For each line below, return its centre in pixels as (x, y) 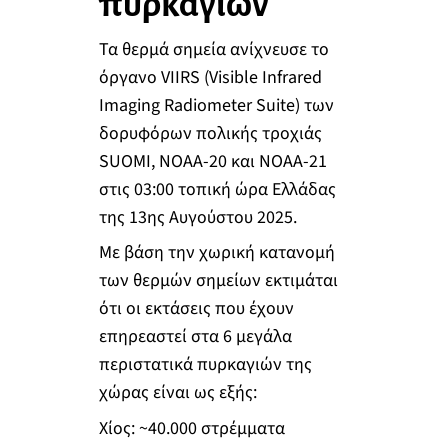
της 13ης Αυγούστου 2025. (197, 217)
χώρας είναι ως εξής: (177, 393)
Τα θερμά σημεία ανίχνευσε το (213, 49)
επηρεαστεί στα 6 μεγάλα (195, 337)
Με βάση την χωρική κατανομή (216, 253)
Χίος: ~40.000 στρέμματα (191, 428)
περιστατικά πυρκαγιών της (205, 365)
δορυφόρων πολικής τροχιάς (210, 133)
